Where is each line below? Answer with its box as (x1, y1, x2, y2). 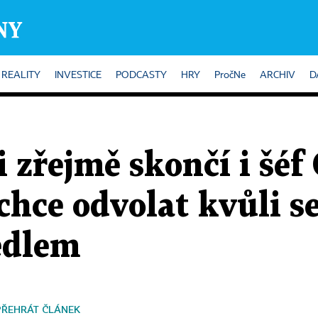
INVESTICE (55, 70, 102, 80)
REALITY (1, 70, 40, 80)
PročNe (214, 70, 246, 80)
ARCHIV (260, 70, 295, 80)
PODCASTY (116, 70, 167, 80)
